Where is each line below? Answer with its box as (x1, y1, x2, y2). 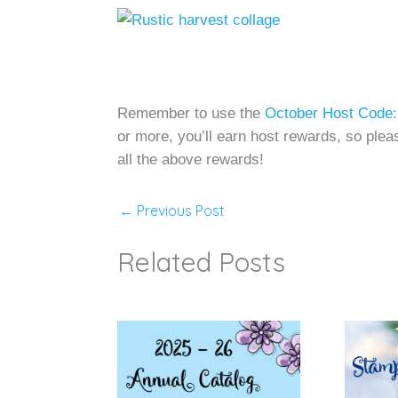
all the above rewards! (117, 149, 264, 168)
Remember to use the (117, 103, 265, 122)
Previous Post (133, 201, 225, 219)
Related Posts (117, 244, 285, 279)
